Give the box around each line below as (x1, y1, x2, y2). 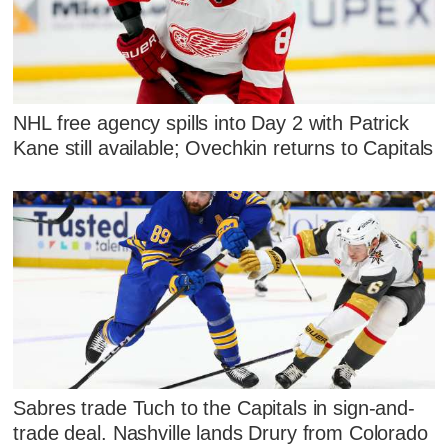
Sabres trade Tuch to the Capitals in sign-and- (13, 396, 415, 419)
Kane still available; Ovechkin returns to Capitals (13, 137, 434, 160)
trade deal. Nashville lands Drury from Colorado (13, 421, 428, 444)
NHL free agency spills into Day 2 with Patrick (13, 112, 409, 135)
